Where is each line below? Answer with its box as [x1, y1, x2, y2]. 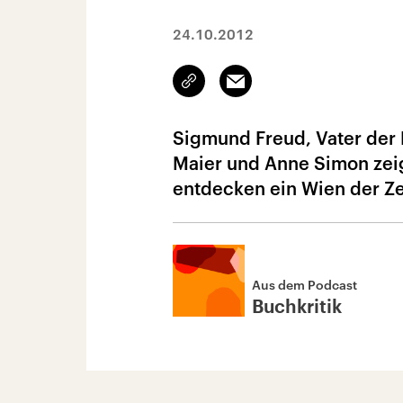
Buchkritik [252, 299, 342, 317]
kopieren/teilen [189, 82, 274, 96]
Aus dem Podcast [252, 277, 357, 292]
